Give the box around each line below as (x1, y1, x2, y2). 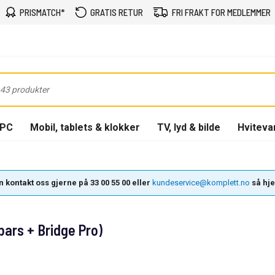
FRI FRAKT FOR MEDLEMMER (171, 7, 271, 18)
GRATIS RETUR (90, 7, 143, 18)
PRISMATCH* (19, 7, 65, 18)
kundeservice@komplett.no (152, 178, 250, 187)
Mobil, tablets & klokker (30, 121, 140, 133)
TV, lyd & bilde (157, 121, 220, 133)
